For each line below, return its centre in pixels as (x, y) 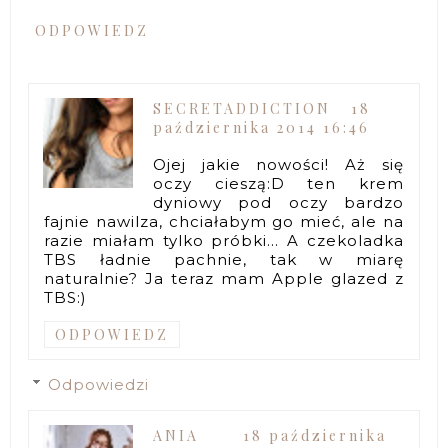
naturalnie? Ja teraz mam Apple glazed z (224, 278)
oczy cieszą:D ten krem (278, 183)
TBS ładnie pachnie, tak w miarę (224, 259)
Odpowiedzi (99, 384)
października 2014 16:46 (262, 127)
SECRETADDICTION (242, 108)
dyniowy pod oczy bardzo (278, 202)
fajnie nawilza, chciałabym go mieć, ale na (224, 221)
